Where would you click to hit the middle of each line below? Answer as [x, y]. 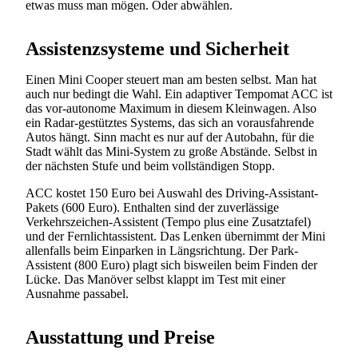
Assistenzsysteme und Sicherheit [157, 48]
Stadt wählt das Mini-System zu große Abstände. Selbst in [171, 151]
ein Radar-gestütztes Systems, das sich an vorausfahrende [170, 122]
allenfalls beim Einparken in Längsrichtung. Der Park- [162, 250]
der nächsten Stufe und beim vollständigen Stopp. [150, 165]
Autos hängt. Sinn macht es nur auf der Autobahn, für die [170, 137]
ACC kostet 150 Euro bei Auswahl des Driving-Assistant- [172, 193]
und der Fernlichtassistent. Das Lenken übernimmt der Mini [175, 236]
